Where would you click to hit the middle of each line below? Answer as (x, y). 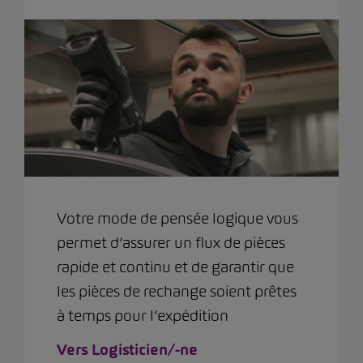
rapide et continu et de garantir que (175, 267)
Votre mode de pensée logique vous (177, 219)
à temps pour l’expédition (143, 316)
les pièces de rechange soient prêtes (177, 292)
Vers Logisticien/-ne (127, 350)
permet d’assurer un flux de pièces (171, 243)
